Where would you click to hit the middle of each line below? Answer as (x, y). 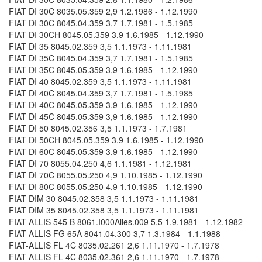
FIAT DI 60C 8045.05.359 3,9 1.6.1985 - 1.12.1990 (103, 152)
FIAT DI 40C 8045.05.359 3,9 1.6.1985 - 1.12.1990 (103, 105)
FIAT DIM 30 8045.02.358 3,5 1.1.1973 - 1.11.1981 (104, 199)
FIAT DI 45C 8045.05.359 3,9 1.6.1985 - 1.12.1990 (103, 117)
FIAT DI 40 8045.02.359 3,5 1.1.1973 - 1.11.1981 (100, 82)
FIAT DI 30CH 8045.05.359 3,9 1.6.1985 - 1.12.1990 (106, 35)
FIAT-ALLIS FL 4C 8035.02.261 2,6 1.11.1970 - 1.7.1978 (114, 245)
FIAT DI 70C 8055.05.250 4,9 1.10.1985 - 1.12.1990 (106, 175)
